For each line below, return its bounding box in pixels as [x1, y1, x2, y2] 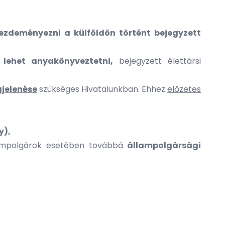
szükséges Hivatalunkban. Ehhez [37, 83, 168, 95]
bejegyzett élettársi [113, 55, 201, 67]
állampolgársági [123, 140, 201, 151]
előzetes [167, 83, 201, 95]
